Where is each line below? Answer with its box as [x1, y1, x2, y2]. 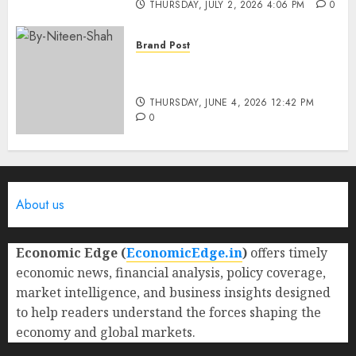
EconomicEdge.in [126, 244, 242, 261]
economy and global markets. [16, 323, 195, 341]
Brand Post [136, 38, 190, 52]
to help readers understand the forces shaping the [16, 304, 321, 321]
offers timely [247, 244, 327, 261]
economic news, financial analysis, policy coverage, [16, 264, 326, 281]
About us [16, 195, 64, 214]
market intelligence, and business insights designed [16, 284, 331, 301]
